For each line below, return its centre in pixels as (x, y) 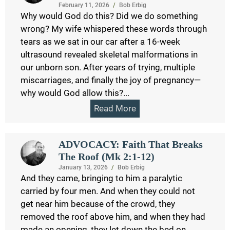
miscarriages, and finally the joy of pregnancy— (111, 80)
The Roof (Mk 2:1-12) (106, 156)
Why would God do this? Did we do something (109, 16)
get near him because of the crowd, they (98, 204)
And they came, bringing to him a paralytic (101, 178)
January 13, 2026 (83, 167)
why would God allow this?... (75, 93)
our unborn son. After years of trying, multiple (108, 67)
